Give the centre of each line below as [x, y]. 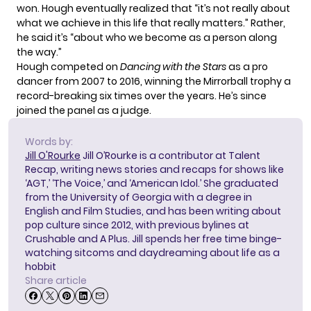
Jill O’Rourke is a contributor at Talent [170, 156]
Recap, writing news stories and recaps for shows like [154, 170]
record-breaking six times [79, 96]
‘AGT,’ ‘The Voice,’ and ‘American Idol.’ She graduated [152, 184]
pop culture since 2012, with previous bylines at [137, 225]
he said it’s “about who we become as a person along [147, 38]
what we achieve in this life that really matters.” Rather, [151, 23]
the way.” [39, 52]
